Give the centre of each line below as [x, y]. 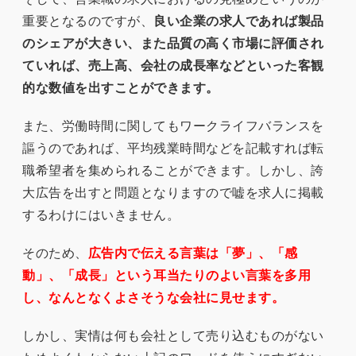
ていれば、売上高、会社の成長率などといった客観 [173, 64]
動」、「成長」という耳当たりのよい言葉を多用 [166, 274]
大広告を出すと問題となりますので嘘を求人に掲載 [173, 192]
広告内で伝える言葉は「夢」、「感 [193, 252]
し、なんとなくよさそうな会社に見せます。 [153, 296]
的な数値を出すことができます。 [121, 87]
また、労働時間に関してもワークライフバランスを [173, 125]
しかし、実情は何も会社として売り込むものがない [173, 335]
